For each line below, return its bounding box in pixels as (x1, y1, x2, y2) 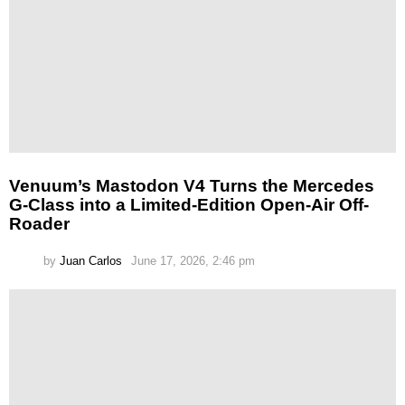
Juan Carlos (60, 254, 122, 268)
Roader (9, 214, 70, 234)
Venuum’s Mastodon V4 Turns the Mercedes (9, 176, 374, 196)
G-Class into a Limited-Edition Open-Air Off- (9, 195, 369, 215)
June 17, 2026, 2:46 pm (131, 254, 255, 268)
